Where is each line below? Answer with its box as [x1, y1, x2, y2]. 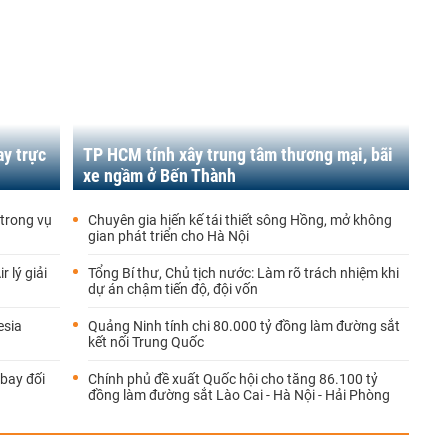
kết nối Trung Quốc [88, 334, 204, 350]
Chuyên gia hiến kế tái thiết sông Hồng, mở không [88, 212, 392, 228]
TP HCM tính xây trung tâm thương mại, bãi [83, 144, 393, 165]
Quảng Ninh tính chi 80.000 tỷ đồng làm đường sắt [88, 318, 400, 334]
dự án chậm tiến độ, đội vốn [88, 281, 258, 297]
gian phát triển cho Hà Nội [88, 228, 249, 244]
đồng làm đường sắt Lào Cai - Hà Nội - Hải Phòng [88, 387, 390, 403]
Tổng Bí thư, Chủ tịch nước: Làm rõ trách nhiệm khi [88, 265, 399, 281]
